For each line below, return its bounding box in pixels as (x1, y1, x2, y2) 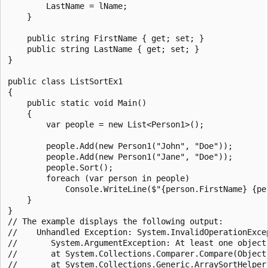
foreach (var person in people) (8, 173, 190, 183)
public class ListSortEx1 (8, 76, 123, 86)
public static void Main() (8, 98, 147, 108)
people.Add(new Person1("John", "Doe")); (8, 141, 233, 151)
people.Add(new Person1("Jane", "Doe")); (8, 151, 233, 162)
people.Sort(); (8, 162, 113, 172)
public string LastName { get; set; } (8, 44, 199, 54)
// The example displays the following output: (8, 216, 223, 226)
